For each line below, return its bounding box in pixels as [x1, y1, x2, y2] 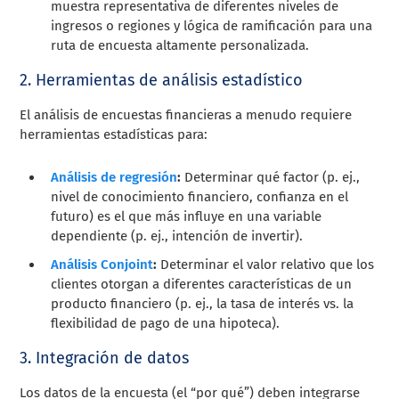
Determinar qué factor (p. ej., [181, 168, 361, 185]
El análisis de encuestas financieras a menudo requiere [20, 106, 353, 123]
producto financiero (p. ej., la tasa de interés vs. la [51, 295, 354, 312]
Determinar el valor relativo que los [157, 256, 375, 273]
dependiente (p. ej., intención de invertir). [51, 227, 304, 244]
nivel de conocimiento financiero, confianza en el [51, 188, 349, 205]
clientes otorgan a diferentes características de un [51, 275, 353, 292]
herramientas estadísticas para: [20, 126, 208, 142]
